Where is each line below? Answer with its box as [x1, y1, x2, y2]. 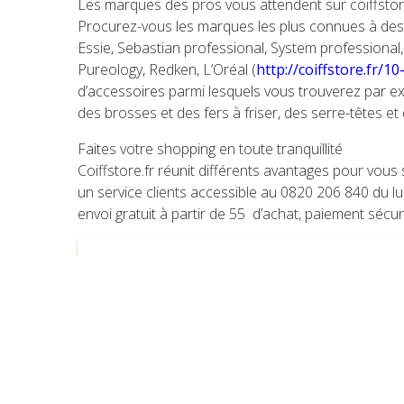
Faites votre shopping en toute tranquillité [78, 139, 343, 159]
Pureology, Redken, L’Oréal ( [78, 60, 256, 79]
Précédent [99, 383, 164, 396]
